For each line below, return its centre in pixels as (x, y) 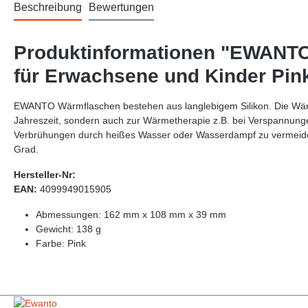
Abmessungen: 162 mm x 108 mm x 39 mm (131, 214)
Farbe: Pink (61, 243)
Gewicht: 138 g (68, 229)
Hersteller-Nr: (45, 175)
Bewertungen (121, 7)
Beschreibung (48, 7)
